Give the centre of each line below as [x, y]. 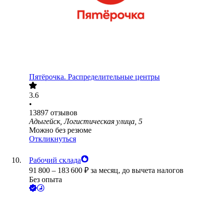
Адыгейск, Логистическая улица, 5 [86, 122]
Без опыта [46, 180]
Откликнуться [53, 139]
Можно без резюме [60, 130]
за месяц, [106, 170]
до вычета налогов [153, 170]
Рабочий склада [55, 160]
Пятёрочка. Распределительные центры [94, 77]
